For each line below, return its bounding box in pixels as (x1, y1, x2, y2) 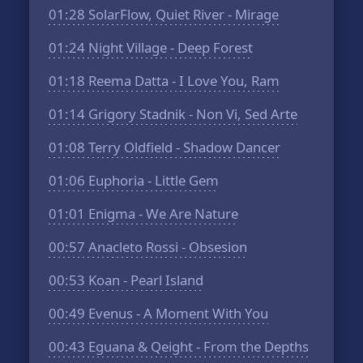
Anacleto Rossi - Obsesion (85, 237, 248, 256)
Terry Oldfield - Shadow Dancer (85, 138, 281, 156)
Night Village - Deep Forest (85, 38, 254, 57)
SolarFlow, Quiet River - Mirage (85, 5, 280, 23)
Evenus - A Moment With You (85, 304, 269, 322)
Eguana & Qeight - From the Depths (85, 337, 310, 356)
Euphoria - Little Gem (85, 171, 220, 190)
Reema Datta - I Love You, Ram (85, 71, 280, 90)
